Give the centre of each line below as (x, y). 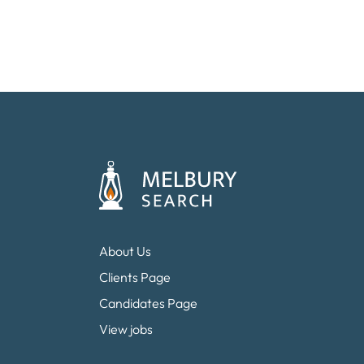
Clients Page (135, 277)
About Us (125, 251)
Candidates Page (148, 303)
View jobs (126, 329)
